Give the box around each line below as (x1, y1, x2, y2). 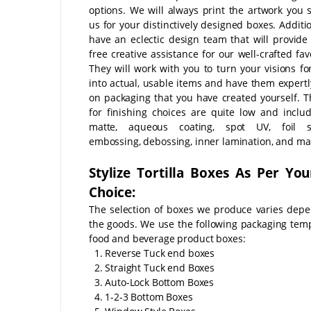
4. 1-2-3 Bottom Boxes (89, 289, 193, 303)
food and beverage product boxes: (89, 231, 246, 245)
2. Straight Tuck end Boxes (89, 260, 215, 274)
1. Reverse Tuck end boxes (89, 246, 215, 260)
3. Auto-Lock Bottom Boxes (89, 275, 215, 289)
